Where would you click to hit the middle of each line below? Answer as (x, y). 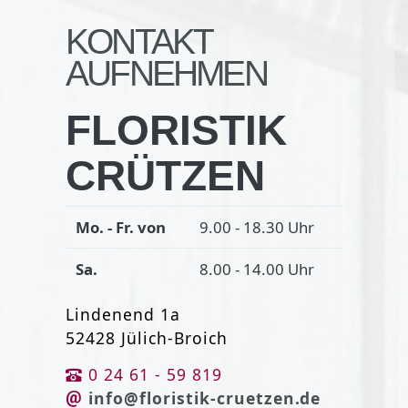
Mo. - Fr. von (120, 227)
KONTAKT (139, 41)
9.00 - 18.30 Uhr (256, 227)
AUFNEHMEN (166, 73)
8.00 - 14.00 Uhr (256, 269)
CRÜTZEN (165, 176)
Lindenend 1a (123, 314)
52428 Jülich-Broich (147, 337)
